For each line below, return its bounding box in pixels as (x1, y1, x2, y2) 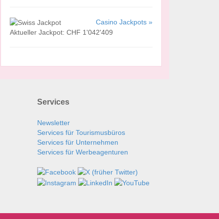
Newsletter (37, 119, 70, 127)
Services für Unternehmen (37, 138, 118, 147)
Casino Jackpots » (96, 18, 153, 26)
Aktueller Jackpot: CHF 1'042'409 (10, 28, 113, 37)
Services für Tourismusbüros (37, 129, 125, 137)
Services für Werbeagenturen (37, 148, 128, 156)
